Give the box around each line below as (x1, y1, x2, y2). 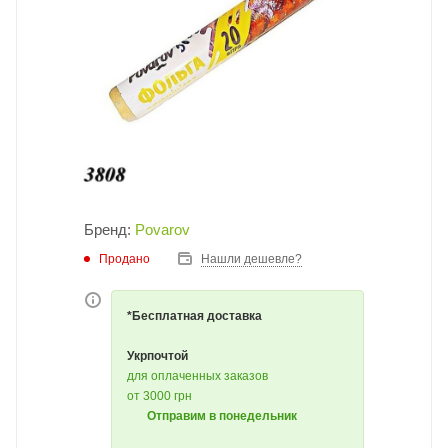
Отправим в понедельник (147, 409, 297, 423)
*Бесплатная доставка (127, 309, 262, 323)
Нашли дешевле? (201, 252, 302, 266)
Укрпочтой (127, 349, 188, 363)
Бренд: (84, 221, 135, 238)
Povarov (135, 221, 190, 238)
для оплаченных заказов (127, 369, 268, 383)
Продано (99, 251, 150, 266)
